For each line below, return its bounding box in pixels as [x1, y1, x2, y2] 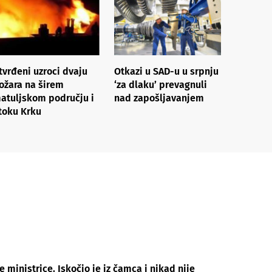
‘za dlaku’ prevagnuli [114, 78, 207, 90]
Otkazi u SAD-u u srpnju [114, 65, 219, 77]
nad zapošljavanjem [114, 92, 204, 104]
